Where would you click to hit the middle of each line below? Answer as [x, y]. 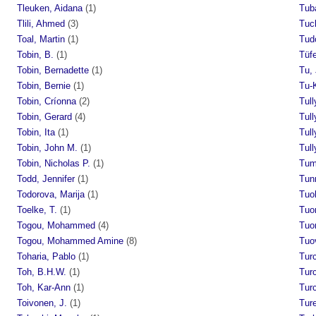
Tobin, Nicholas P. [54, 163]
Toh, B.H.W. [42, 272]
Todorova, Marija [51, 194]
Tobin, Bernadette [53, 70]
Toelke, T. [37, 209]
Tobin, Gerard [44, 116]
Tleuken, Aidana [50, 8]
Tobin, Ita [36, 132]
